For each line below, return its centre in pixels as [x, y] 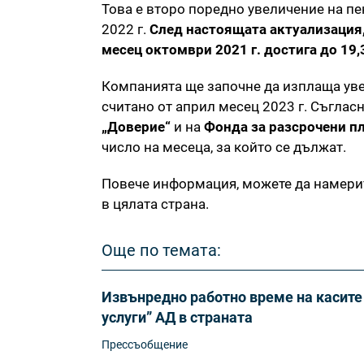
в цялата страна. [157, 204]
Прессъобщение [145, 345]
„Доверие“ [136, 127]
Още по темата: [161, 251]
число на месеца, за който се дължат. [224, 147]
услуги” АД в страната [177, 318]
